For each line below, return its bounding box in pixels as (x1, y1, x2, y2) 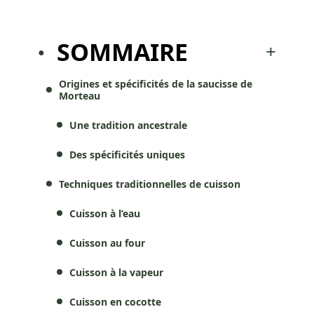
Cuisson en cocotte (69, 294, 161, 308)
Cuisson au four (69, 235, 145, 250)
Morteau (59, 88, 100, 102)
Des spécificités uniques (69, 147, 185, 161)
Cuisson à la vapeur (69, 265, 163, 279)
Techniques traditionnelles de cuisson (59, 177, 240, 191)
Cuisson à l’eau (69, 206, 140, 220)
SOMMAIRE (57, 35, 188, 68)
